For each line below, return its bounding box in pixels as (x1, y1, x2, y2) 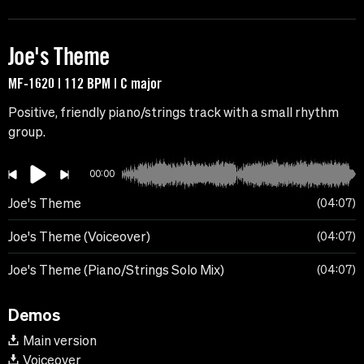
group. (8, 124, 45, 140)
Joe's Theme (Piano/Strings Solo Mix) (8, 262, 224, 278)
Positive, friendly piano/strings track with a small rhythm (8, 105, 339, 120)
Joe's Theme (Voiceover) (8, 229, 150, 245)
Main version (23, 333, 97, 349)
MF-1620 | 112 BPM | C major (8, 74, 162, 93)
